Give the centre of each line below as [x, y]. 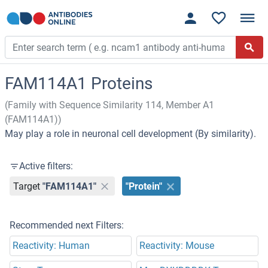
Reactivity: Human [51, 246]
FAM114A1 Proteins [79, 84]
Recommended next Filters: [67, 226]
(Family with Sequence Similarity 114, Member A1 [109, 105]
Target [27, 186]
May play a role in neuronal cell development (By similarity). [130, 134]
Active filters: [46, 166]
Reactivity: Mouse [177, 246]
